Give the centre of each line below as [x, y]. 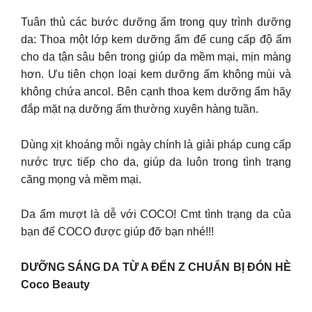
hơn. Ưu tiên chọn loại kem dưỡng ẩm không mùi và [156, 75]
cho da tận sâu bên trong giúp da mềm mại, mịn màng [156, 57]
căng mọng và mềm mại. [81, 179]
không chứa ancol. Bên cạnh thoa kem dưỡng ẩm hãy [156, 92]
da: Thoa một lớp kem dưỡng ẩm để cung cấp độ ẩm [156, 40]
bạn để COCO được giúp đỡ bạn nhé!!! [117, 232]
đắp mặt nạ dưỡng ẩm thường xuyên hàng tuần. [140, 109]
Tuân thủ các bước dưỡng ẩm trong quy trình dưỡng [156, 22]
